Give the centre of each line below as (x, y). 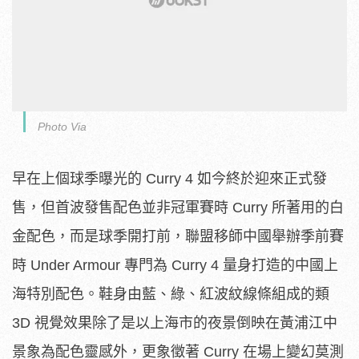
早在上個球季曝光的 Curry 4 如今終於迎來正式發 (169, 179)
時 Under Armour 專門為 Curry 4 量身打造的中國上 (175, 266)
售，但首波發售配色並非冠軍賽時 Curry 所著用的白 (178, 208)
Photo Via (62, 127)
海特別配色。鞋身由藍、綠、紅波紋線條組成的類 (171, 294)
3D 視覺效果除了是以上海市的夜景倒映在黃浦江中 (175, 323)
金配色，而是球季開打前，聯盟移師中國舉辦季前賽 (178, 237)
